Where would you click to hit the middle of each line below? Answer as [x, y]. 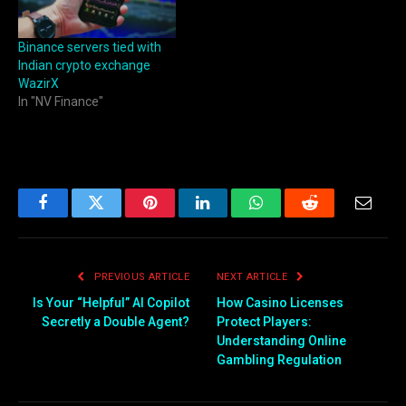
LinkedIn [232, 216]
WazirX [39, 84]
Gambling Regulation [279, 360]
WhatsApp [290, 216]
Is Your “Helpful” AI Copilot [111, 303]
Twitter [118, 216]
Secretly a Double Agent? [116, 322]
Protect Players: [264, 322]
